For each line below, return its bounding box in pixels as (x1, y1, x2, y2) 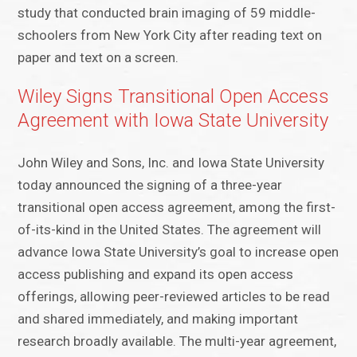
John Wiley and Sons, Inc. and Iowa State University (18, 155, 325, 171)
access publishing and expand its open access (18, 266, 294, 283)
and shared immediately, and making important (18, 311, 299, 328)
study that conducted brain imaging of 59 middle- (18, 5, 316, 22)
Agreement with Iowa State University (18, 109, 329, 132)
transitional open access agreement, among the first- (18, 199, 336, 216)
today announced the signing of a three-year (18, 177, 283, 194)
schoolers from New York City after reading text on (18, 27, 323, 44)
